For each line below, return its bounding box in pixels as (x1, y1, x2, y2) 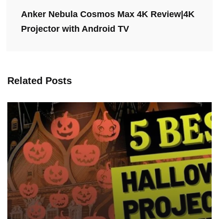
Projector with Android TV (21, 24, 129, 34)
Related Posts (7, 75, 72, 86)
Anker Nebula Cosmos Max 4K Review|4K (21, 9, 195, 20)
